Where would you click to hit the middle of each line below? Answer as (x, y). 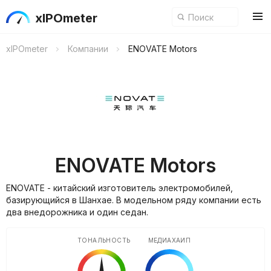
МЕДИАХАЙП (169, 240)
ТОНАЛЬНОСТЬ (104, 240)
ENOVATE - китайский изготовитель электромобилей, (119, 188)
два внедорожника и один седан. (77, 212)
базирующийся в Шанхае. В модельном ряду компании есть (134, 200)
